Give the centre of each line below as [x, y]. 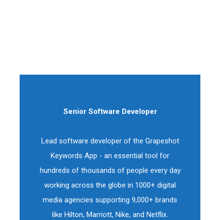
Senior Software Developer [110, 111]
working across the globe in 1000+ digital [110, 185]
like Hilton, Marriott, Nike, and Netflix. [110, 215]
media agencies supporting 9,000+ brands [110, 200]
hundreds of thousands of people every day [110, 170]
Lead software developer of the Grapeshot [110, 141]
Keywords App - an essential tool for [110, 156]
